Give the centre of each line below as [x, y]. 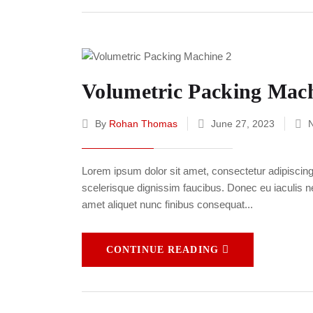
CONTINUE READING [162, 250]
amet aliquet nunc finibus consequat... [167, 205]
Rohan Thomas [143, 124]
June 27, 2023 [243, 124]
